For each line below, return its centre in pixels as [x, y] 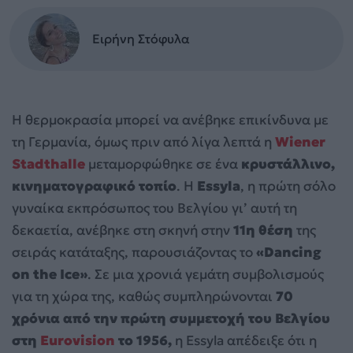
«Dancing [287, 252]
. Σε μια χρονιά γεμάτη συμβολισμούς [206, 274]
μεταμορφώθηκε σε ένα [163, 163]
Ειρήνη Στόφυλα [141, 38]
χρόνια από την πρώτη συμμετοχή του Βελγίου [171, 318]
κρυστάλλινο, [288, 163]
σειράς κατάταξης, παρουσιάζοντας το [132, 252]
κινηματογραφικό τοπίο [94, 186]
